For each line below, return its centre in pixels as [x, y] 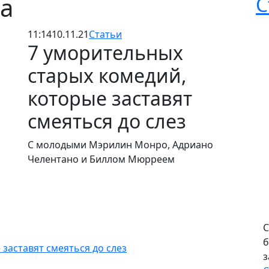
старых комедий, [107, 75]
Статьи [105, 34]
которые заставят [110, 98]
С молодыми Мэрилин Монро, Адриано [120, 145]
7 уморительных [105, 53]
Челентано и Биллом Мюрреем [102, 159]
